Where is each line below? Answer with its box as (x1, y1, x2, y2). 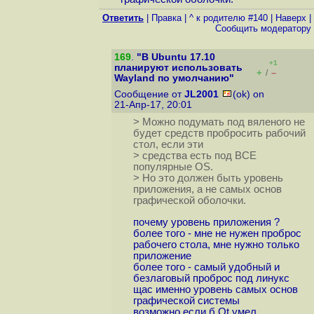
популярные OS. (132, 161, 213, 173)
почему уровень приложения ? (132, 217, 280, 228)
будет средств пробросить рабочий (132, 128, 306, 139)
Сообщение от (114, 89, 184, 100)
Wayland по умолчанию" (114, 73, 234, 83)
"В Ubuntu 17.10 (137, 52, 215, 62)
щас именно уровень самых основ (132, 284, 298, 296)
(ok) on (233, 89, 264, 100)
